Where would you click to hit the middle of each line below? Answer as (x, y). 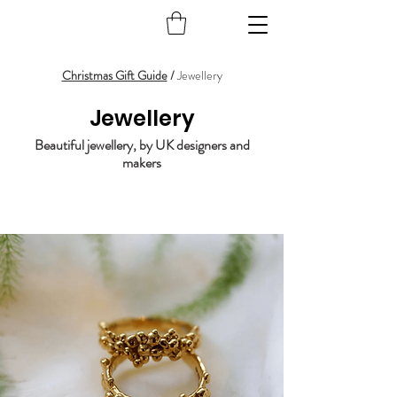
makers (142, 163)
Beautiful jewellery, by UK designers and (142, 145)
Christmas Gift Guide (114, 76)
